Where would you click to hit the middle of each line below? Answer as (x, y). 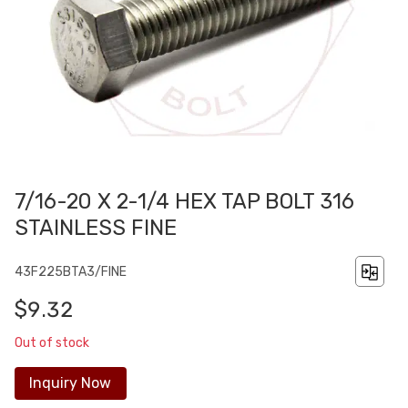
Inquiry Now (71, 383)
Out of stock (52, 342)
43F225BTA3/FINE (71, 271)
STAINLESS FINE (96, 228)
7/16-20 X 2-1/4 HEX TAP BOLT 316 (184, 202)
